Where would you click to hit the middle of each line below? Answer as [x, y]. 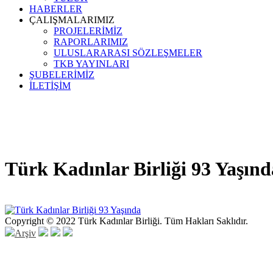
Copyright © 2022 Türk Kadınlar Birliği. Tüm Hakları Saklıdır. [126, 221]
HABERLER [56, 9]
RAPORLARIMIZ [91, 42]
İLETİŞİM [50, 86]
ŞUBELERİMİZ [62, 75]
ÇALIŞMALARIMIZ [72, 20]
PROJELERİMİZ [88, 31]
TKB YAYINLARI [91, 64]
